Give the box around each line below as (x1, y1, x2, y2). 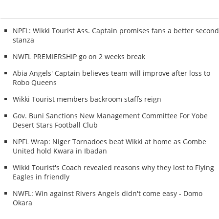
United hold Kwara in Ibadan (13, 146, 108, 156)
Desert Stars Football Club (13, 120, 98, 130)
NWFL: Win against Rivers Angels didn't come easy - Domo (13, 189, 203, 198)
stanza (13, 35, 35, 45)
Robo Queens (13, 78, 57, 88)
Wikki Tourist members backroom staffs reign (13, 94, 162, 104)
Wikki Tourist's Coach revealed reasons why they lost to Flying (13, 163, 215, 173)
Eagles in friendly (13, 172, 70, 182)
